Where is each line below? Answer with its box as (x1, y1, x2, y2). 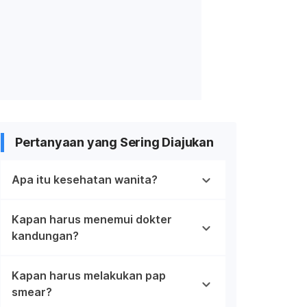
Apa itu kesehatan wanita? (12, 172, 158, 186)
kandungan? (12, 228, 79, 243)
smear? (12, 284, 52, 299)
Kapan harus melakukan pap (12, 268, 166, 282)
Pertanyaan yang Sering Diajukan (15, 134, 214, 149)
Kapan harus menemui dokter (12, 212, 172, 226)
